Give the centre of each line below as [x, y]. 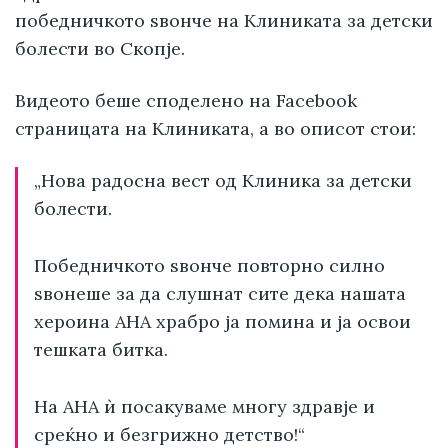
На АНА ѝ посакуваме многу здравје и [204, 406]
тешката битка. [101, 349]
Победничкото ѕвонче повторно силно [209, 265]
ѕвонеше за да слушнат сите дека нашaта [220, 293]
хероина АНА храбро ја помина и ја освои [222, 321]
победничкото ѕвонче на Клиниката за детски [224, 21]
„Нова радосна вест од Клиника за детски [223, 181]
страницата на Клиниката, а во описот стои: [215, 129]
